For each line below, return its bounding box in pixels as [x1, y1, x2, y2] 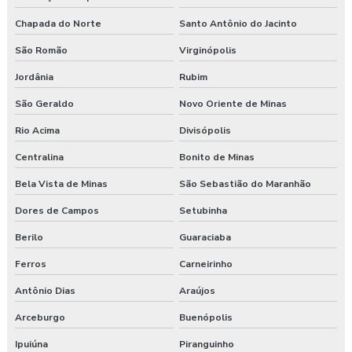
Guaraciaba [178, 231, 231, 244]
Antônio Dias [15, 284, 75, 298]
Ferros [15, 258, 46, 271]
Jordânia [15, 71, 53, 84]
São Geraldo [15, 97, 74, 111]
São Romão [15, 44, 68, 57]
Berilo [15, 231, 43, 244]
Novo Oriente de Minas [178, 97, 287, 111]
